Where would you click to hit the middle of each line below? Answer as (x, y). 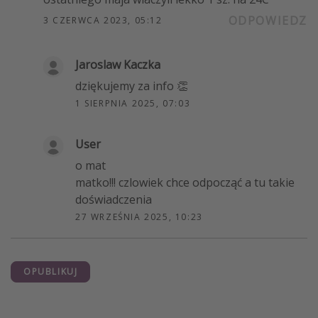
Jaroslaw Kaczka (118, 64)
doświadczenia (114, 199)
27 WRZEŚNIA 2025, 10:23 (139, 216)
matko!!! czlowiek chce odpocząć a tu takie (185, 182)
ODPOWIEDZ (268, 20)
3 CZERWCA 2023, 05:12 (103, 20)
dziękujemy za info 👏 (132, 86)
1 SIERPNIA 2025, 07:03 (133, 103)
